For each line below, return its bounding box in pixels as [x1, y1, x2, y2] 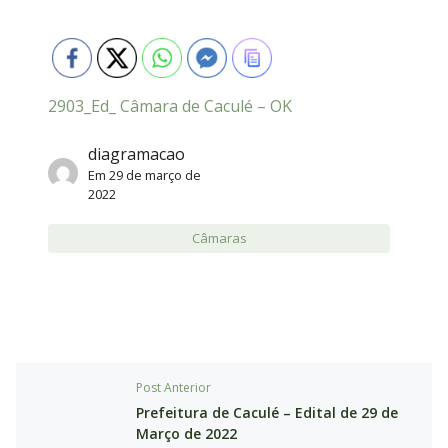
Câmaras [191, 229, 247, 247]
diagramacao [88, 143, 185, 165]
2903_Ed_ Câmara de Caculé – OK [48, 95, 292, 117]
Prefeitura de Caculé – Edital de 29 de [136, 403, 398, 422]
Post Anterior [136, 379, 211, 396]
